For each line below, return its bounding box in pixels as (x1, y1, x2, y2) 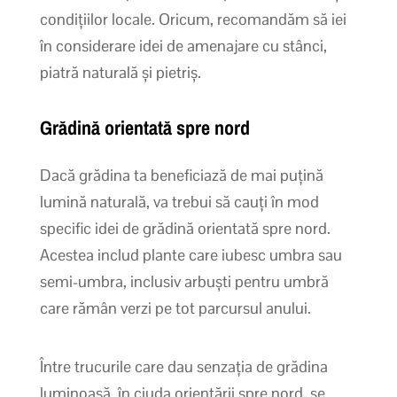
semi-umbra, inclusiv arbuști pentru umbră (39, 270, 329, 292)
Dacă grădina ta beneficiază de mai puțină (39, 164, 323, 185)
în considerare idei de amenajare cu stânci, (39, 35, 327, 56)
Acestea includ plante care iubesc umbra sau (39, 244, 342, 265)
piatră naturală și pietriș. (39, 61, 201, 82)
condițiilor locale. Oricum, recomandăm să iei (39, 8, 346, 29)
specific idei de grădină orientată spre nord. (39, 217, 331, 238)
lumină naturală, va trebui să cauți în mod (39, 191, 319, 212)
